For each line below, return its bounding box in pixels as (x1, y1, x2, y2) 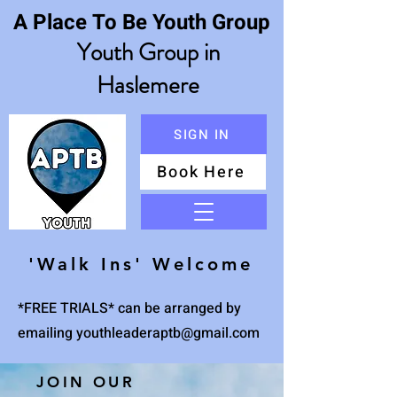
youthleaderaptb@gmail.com (76, 323, 260, 344)
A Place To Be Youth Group (13, 7, 276, 38)
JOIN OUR (36, 373, 136, 391)
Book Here (157, 160, 245, 184)
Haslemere (97, 68, 199, 102)
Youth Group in (76, 35, 220, 69)
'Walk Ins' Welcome (28, 253, 262, 275)
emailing (18, 323, 76, 344)
